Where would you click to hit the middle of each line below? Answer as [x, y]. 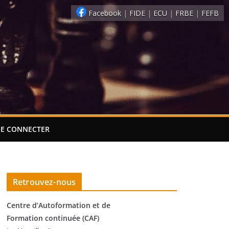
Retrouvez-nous [44, 182]
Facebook [105, 13]
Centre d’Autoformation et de [59, 205]
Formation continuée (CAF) [53, 218]
